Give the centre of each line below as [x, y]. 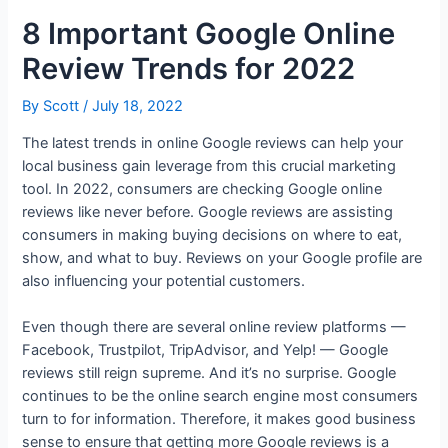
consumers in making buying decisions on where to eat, [212, 235]
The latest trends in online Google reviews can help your [213, 143]
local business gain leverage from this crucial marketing [209, 166]
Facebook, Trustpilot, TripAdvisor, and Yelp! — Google [205, 350]
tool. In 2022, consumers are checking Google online [202, 189]
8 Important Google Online [209, 34]
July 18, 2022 [138, 106]
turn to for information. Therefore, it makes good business [219, 419]
